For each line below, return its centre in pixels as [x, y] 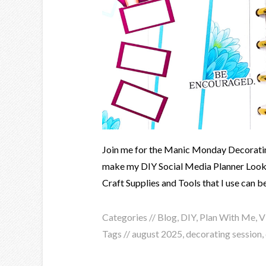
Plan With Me [227, 217]
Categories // [130, 217]
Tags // [117, 234]
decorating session [224, 234]
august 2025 [157, 234]
